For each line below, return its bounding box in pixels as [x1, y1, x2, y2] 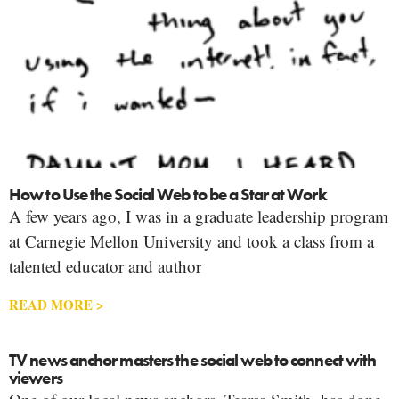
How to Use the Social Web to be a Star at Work [9, 183, 327, 206]
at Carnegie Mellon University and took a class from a [9, 229, 374, 252]
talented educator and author [9, 254, 201, 277]
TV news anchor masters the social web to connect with [9, 348, 377, 371]
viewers [9, 366, 62, 389]
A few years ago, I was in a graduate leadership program [9, 204, 388, 227]
